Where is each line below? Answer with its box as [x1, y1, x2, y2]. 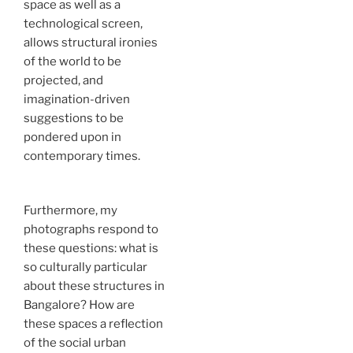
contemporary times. [24, 149, 140, 163]
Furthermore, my [24, 203, 117, 217]
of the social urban [24, 336, 126, 350]
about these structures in [24, 279, 165, 293]
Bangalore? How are [24, 298, 135, 312]
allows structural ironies [24, 35, 158, 50]
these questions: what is [24, 241, 158, 255]
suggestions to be [24, 111, 124, 125]
